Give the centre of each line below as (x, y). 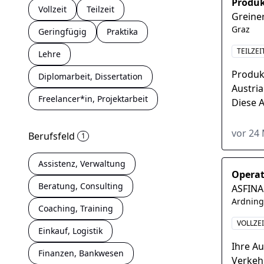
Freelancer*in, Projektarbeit (93, 99)
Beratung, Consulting (81, 186)
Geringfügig (63, 32)
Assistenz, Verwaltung (82, 164)
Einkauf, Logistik (71, 231)
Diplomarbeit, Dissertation (91, 76)
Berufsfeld (52, 136)
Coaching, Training (76, 208)
